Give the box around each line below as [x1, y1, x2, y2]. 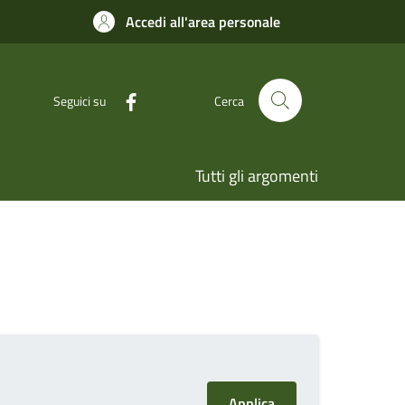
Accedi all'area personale [126, 11, 280, 33]
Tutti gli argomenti [195, 164, 318, 188]
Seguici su [53, 90, 106, 110]
